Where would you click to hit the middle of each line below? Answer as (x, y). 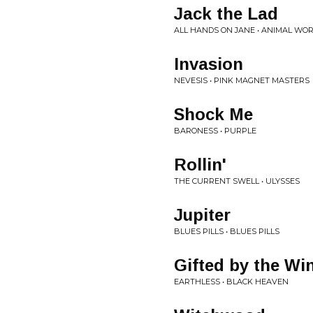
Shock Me (213, 114)
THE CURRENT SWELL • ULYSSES (237, 181)
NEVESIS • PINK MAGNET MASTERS (242, 80)
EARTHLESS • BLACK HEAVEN (231, 282)
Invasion (209, 64)
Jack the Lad (226, 14)
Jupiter (202, 215)
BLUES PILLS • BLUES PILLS (227, 231)
